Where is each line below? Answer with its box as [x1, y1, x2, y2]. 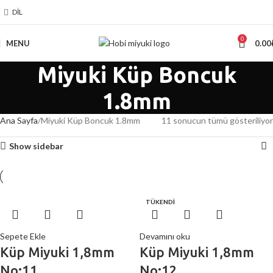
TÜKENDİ [146, 198, 175, 205]
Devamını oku [140, 231, 190, 241]
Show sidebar [9, 141, 64, 151]
